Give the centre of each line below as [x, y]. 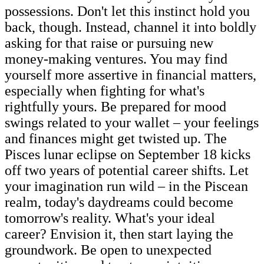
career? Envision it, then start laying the [119, 234]
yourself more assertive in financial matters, [131, 75]
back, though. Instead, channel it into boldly [131, 27]
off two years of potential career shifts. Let [127, 170]
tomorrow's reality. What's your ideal [110, 218]
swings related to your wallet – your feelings [132, 122]
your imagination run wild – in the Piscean [126, 186]
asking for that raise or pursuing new [109, 43]
